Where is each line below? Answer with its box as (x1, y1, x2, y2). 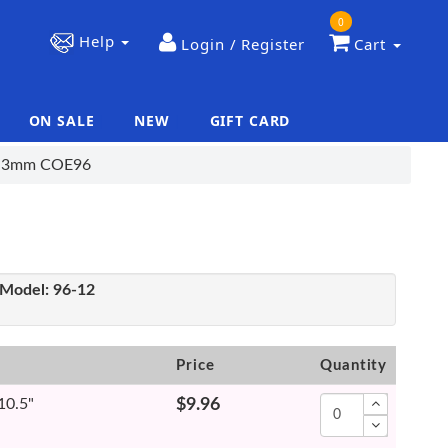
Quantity (320, 358, 388, 373)
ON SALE (28, 111, 95, 130)
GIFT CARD (209, 111, 291, 130)
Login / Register (181, 34, 305, 55)
